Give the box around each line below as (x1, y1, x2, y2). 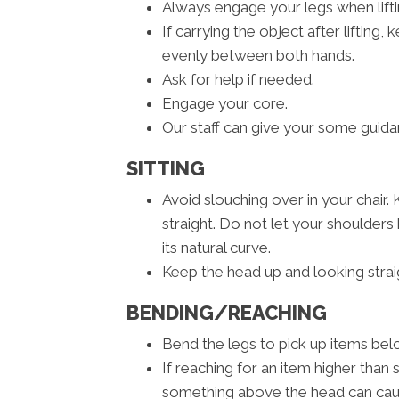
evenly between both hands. (162, 46, 354, 65)
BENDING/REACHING (126, 301, 327, 325)
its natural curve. (162, 239, 271, 257)
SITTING (126, 157, 205, 181)
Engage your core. (162, 94, 288, 113)
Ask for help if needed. (162, 70, 314, 89)
